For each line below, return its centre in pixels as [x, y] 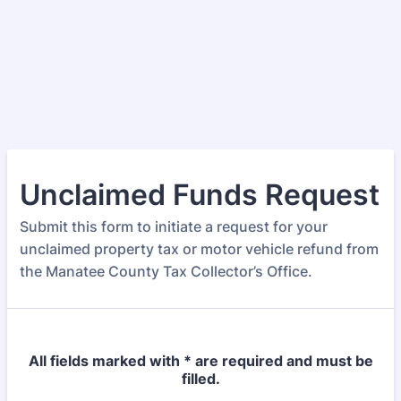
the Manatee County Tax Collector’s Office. [166, 271]
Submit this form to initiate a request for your [174, 226]
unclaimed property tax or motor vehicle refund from [199, 249]
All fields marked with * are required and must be [200, 361]
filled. [200, 379]
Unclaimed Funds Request [200, 195]
